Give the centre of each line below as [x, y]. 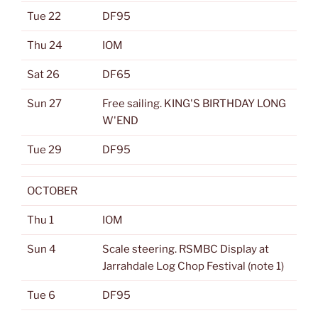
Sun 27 [44, 104]
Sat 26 [43, 75]
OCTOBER [52, 191]
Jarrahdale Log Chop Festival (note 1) [193, 266]
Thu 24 [45, 45]
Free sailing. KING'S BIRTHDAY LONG [194, 104]
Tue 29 [44, 150]
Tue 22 [44, 16]
